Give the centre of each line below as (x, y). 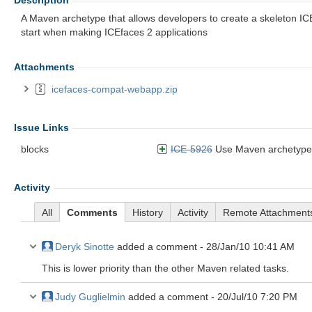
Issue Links (41, 127)
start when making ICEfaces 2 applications (114, 32)
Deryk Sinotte (85, 247)
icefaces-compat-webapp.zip (115, 89)
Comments (92, 212)
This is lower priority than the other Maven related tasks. (165, 268)
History (148, 212)
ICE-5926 (192, 149)
